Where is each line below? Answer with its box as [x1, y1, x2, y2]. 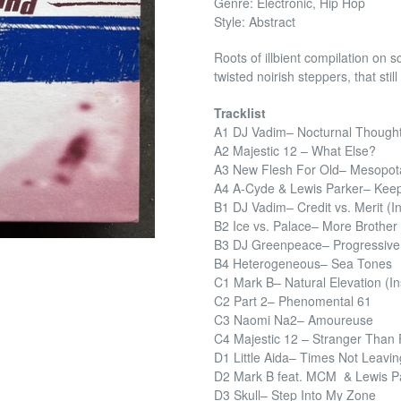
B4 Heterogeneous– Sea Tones [214, 253, 392, 272]
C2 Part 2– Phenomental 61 [214, 291, 371, 310]
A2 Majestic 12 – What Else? [214, 141, 376, 159]
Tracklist [214, 103, 266, 122]
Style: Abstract [214, 13, 295, 30]
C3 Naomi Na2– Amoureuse [214, 310, 373, 328]
